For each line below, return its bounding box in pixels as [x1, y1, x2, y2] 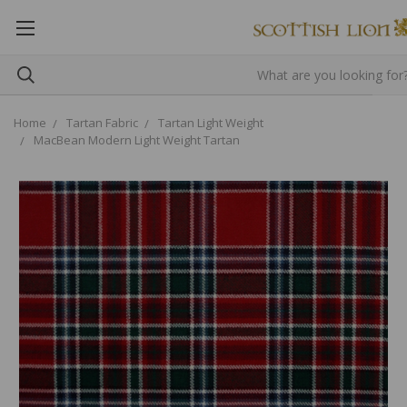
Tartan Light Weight [158, 114, 263, 131]
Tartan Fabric [66, 114, 138, 131]
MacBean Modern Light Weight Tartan [34, 132, 240, 148]
